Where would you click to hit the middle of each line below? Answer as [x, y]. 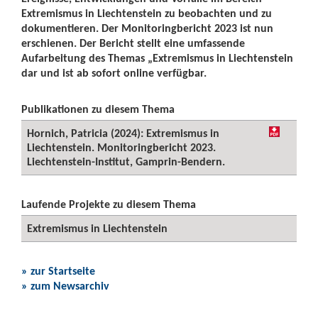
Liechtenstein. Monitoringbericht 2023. [121, 147]
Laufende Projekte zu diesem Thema [109, 204]
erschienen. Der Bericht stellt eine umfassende [133, 43]
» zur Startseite [58, 271]
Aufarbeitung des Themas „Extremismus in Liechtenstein [157, 58]
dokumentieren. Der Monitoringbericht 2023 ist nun [147, 28]
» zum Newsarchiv [65, 286]
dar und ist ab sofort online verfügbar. [115, 73]
